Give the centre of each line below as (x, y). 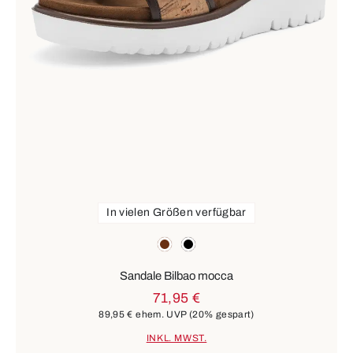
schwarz (202, 242)
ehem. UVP (161, 315)
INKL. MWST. (176, 338)
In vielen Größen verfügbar (176, 213)
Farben (34, 241)
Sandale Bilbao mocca (176, 276)
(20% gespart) (221, 315)
